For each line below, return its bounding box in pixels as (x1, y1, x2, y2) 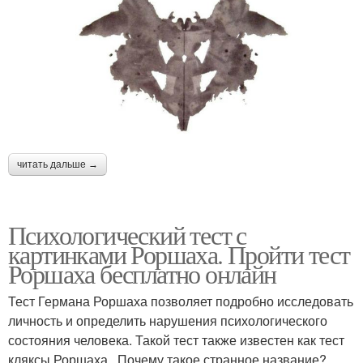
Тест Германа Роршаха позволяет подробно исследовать (8, 292, 353, 311)
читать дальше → (17, 159, 98, 171)
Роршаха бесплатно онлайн (8, 256, 276, 292)
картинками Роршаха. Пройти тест (8, 237, 350, 272)
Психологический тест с (8, 217, 246, 253)
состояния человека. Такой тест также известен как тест (8, 331, 344, 350)
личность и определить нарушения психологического (8, 311, 327, 331)
